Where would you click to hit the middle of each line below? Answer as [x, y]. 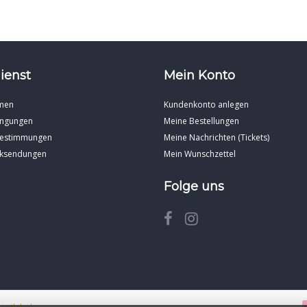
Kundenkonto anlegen [206, 104]
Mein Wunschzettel [200, 153]
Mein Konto [199, 75]
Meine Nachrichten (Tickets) [217, 137]
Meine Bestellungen [201, 121]
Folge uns [194, 186]
